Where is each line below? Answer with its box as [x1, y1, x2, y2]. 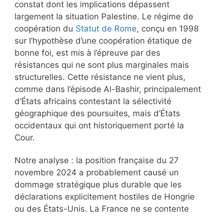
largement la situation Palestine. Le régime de [15, 11, 193, 21]
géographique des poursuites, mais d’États [15, 108, 180, 118]
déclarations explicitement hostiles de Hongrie [15, 192, 195, 201]
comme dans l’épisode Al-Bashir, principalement [15, 84, 201, 94]
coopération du [15, 23, 76, 33]
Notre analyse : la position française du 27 [15, 155, 179, 165]
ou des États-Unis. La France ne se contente [15, 204, 189, 214]
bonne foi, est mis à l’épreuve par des [15, 47, 160, 58]
